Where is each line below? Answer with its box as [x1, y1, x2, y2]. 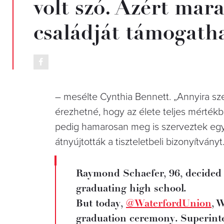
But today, [76, 196, 126, 209]
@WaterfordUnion [126, 196, 211, 209]
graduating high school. [76, 181, 186, 194]
